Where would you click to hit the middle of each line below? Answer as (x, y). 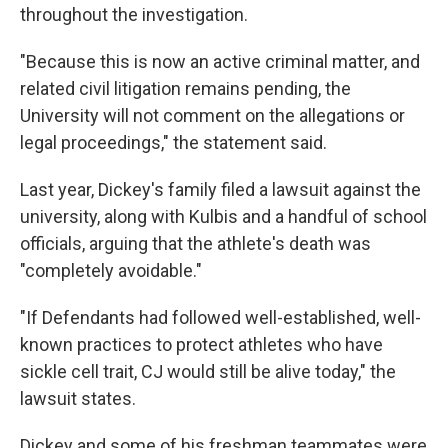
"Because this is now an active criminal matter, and (220, 61)
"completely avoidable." (111, 270)
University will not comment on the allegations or (212, 115)
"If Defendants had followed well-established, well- (220, 317)
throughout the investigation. (134, 14)
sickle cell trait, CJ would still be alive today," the (208, 371)
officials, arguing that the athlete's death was (195, 243)
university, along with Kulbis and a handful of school (223, 216)
